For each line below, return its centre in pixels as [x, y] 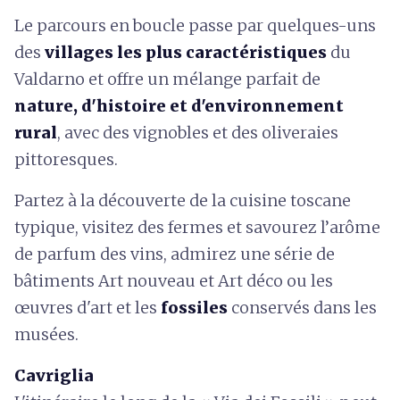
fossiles [194, 308]
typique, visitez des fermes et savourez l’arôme [197, 227]
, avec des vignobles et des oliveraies [198, 133]
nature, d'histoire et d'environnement [179, 106]
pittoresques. [66, 159]
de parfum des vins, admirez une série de [175, 254]
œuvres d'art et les [87, 308]
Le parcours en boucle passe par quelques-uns [195, 25]
